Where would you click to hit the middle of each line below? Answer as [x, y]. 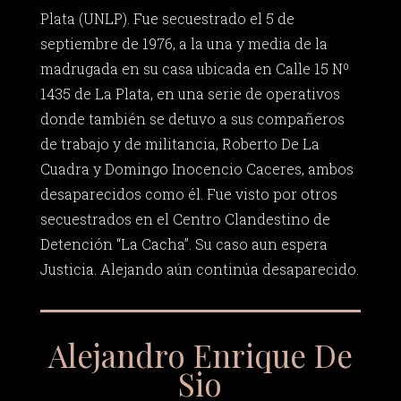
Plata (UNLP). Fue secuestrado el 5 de [167, 19]
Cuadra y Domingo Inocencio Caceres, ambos [196, 169]
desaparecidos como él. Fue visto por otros [188, 194]
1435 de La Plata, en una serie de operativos [190, 94]
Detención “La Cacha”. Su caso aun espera [183, 244]
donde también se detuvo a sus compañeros [192, 119]
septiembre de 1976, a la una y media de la [183, 44]
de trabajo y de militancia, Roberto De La [179, 144]
